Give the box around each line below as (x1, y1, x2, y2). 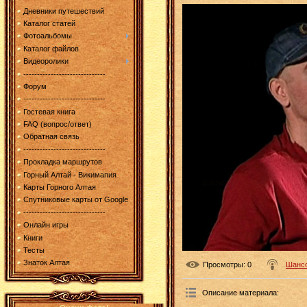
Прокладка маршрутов (23, 158, 102, 167)
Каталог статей (23, 19, 75, 27)
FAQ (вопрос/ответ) (23, 120, 92, 129)
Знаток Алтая (23, 258, 70, 267)
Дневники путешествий (23, 6, 104, 15)
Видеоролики (23, 57, 69, 66)
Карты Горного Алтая (23, 183, 96, 192)
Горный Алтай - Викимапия (23, 170, 116, 179)
